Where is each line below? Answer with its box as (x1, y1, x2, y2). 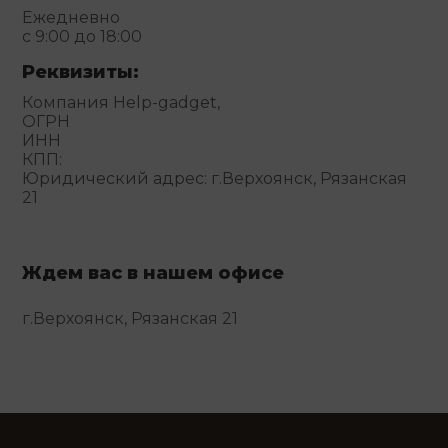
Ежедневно (22, 7, 121, 27)
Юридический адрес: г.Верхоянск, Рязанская (22, 168, 408, 188)
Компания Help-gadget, (22, 92, 221, 112)
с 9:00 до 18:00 (22, 26, 143, 46)
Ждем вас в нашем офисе (22, 261, 285, 284)
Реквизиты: (22, 60, 140, 83)
